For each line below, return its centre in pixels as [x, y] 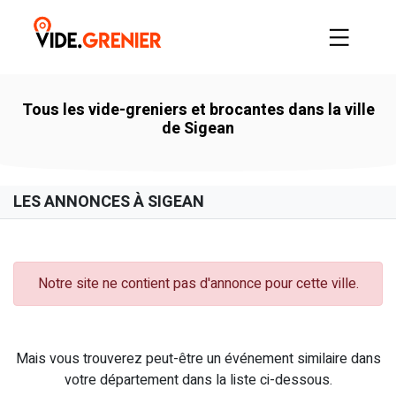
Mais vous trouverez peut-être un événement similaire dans [198, 358]
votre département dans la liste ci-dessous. [198, 380]
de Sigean [198, 128]
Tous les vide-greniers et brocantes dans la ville [198, 110]
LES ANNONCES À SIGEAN [109, 202]
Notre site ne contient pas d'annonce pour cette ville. [198, 283]
